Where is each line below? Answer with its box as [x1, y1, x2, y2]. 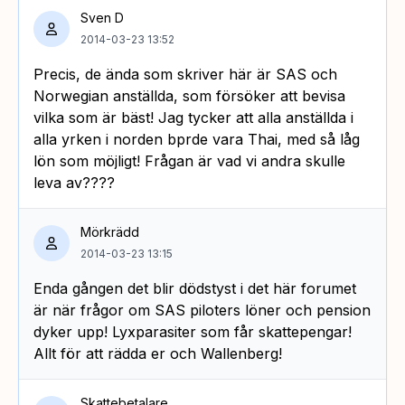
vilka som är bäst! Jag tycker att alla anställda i [33, 108, 353, 127]
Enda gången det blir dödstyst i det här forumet [33, 278, 356, 297]
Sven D [80, 9, 124, 25]
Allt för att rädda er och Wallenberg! [33, 344, 282, 363]
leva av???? [33, 173, 115, 192]
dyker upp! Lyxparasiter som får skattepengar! [33, 322, 352, 341]
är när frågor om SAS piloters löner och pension [33, 300, 371, 319]
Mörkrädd [80, 223, 139, 240]
